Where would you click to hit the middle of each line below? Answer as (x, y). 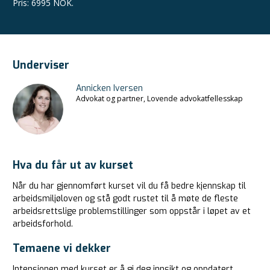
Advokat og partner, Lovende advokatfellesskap (159, 99)
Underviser (41, 65)
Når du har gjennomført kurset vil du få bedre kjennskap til (129, 186)
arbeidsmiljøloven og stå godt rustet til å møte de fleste (125, 198)
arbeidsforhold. (43, 224)
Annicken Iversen (109, 88)
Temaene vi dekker (62, 248)
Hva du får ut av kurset (73, 165)
